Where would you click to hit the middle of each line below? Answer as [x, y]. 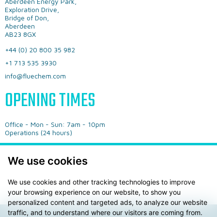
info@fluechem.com [35, 76]
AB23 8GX [20, 34]
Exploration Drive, [32, 10]
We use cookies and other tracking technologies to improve [101, 182]
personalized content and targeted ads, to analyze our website [108, 202]
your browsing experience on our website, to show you [94, 192]
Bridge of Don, [27, 18]
